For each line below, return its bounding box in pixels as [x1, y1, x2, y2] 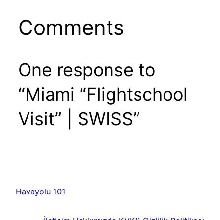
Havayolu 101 [16, 187, 66, 197]
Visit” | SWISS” [18, 108, 140, 130]
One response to [18, 59, 155, 81]
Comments [18, 15, 124, 40]
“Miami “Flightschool [18, 83, 188, 106]
